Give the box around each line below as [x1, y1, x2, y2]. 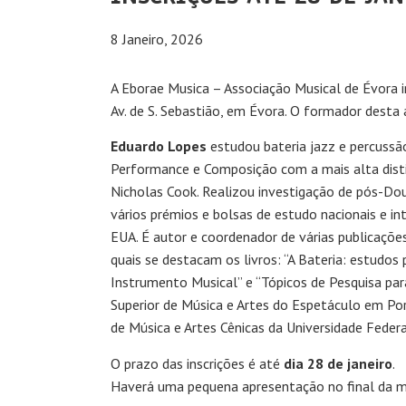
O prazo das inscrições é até [111, 353, 284, 372]
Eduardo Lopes [111, 137, 207, 156]
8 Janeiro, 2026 [111, 29, 203, 48]
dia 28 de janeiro [284, 353, 392, 372]
